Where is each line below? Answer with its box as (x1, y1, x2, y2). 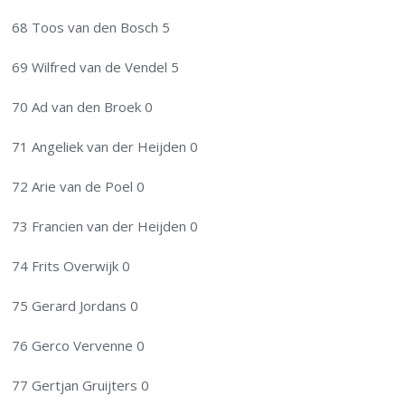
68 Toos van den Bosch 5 (12, 18, 171, 37)
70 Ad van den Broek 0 (12, 98, 154, 117)
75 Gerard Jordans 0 (12, 297, 139, 316)
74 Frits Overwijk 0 (12, 257, 131, 276)
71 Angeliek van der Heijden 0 (12, 137, 199, 156)
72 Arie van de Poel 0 (12, 177, 146, 196)
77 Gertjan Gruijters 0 (12, 376, 150, 395)
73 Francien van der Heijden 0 (12, 217, 199, 236)
